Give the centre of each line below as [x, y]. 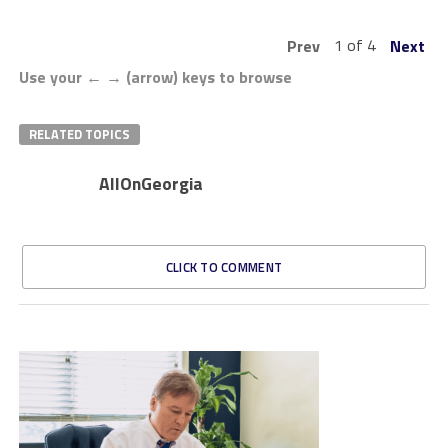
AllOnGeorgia [150, 184]
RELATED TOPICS [79, 134]
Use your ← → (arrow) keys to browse [155, 77]
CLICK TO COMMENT [224, 267]
